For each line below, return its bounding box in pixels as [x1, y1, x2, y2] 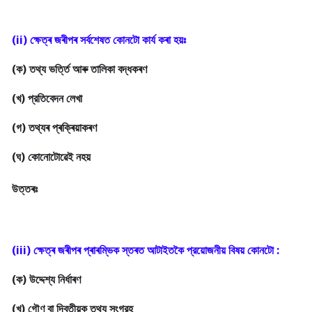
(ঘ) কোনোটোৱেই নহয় [12, 149, 91, 164]
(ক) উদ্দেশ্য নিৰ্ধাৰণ [12, 272, 81, 287]
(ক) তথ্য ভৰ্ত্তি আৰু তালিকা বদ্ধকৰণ [12, 61, 147, 77]
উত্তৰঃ [12, 181, 38, 196]
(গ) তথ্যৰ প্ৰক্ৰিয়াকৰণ [12, 120, 97, 135]
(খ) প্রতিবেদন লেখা [12, 91, 82, 106]
